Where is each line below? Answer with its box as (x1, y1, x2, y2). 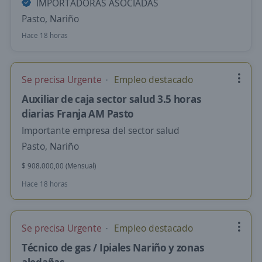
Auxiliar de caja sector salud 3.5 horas (22, 92, 202, 106)
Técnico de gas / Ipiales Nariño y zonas (22, 240, 205, 254)
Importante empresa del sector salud (22, 124, 180, 137)
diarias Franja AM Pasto (22, 106, 135, 120)
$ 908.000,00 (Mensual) (22, 161, 96, 171)
